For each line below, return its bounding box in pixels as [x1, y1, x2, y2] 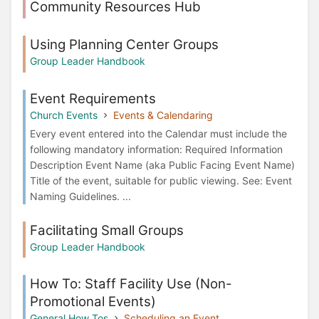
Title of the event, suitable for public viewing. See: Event [30, 174, 292, 187]
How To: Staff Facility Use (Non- [30, 276, 232, 293]
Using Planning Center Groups [30, 36, 219, 53]
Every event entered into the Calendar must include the [30, 127, 287, 140]
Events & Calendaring [113, 108, 213, 121]
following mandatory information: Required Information [30, 142, 283, 155]
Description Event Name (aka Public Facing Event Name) [30, 158, 295, 171]
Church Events [30, 108, 98, 121]
